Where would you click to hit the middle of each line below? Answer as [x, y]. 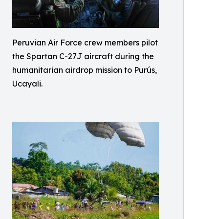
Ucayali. [27, 84]
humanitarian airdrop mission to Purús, [85, 70]
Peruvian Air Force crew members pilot [85, 43]
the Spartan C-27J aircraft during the [83, 56]
